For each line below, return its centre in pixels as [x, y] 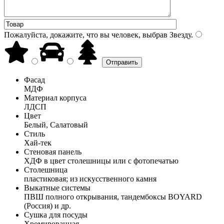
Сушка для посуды [56, 214]
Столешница [46, 169]
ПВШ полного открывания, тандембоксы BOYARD [113, 196]
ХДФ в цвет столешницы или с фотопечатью [101, 160]
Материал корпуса [55, 97]
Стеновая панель [53, 151]
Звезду [179, 34]
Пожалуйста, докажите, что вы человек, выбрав [86, 34]
